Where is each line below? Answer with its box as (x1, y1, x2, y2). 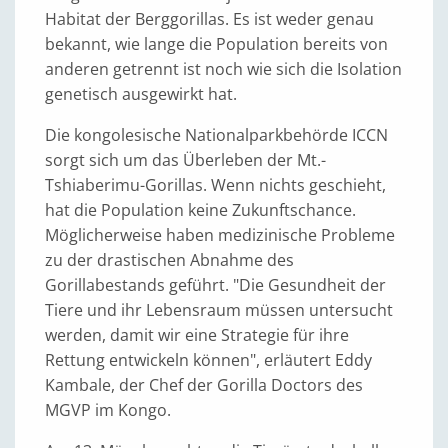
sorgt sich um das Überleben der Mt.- (45, 149, 326, 172)
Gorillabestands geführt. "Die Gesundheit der (45, 274, 386, 297)
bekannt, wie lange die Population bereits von (45, 33, 388, 56)
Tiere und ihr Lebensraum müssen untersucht (45, 299, 393, 322)
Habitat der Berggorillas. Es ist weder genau (45, 8, 374, 31)
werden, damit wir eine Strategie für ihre (45, 324, 349, 347)
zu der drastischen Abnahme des (45, 249, 294, 272)
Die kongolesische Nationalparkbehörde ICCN (45, 124, 388, 147)
